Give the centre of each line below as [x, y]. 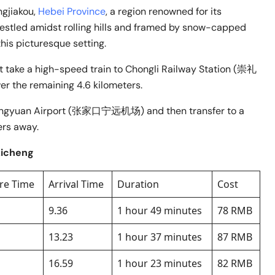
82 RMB [235, 264]
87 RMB [235, 237]
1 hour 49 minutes [160, 211]
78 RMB [235, 211]
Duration [138, 184]
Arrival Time [76, 184]
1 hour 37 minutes [160, 237]
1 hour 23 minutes [160, 264]
